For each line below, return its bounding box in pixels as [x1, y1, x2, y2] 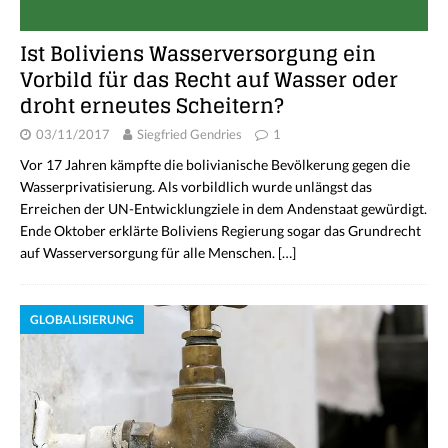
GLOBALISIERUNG [30, 311, 134, 327]
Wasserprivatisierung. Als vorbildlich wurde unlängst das [20, 177, 372, 195]
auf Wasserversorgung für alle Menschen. [20, 243, 278, 261]
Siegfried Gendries [137, 125, 242, 142]
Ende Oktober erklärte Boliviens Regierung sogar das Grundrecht [20, 221, 421, 239]
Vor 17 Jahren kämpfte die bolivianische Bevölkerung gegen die [20, 155, 410, 173]
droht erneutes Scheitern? [20, 87, 284, 124]
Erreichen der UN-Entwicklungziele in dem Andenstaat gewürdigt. [20, 199, 427, 217]
